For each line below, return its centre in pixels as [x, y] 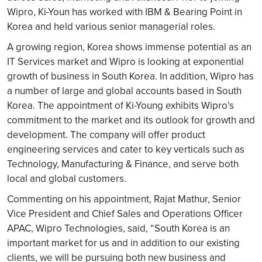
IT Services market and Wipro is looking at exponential [125, 61]
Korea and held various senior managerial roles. [111, 26]
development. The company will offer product [106, 135]
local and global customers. [67, 178]
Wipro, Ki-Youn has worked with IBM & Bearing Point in [125, 12]
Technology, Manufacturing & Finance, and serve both [123, 164]
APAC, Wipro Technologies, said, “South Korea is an [118, 228]
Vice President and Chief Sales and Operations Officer [125, 213]
